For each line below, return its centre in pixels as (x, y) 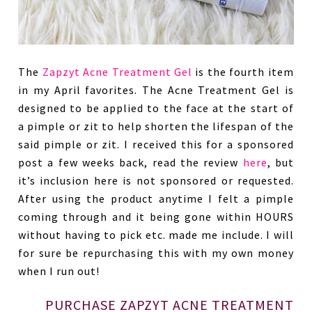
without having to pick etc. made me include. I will (156, 235)
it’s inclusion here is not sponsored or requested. (156, 181)
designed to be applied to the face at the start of (156, 108)
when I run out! (59, 271)
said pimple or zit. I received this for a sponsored (156, 145)
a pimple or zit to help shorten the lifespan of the (156, 126)
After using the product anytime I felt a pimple (156, 199)
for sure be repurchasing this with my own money (156, 253)
